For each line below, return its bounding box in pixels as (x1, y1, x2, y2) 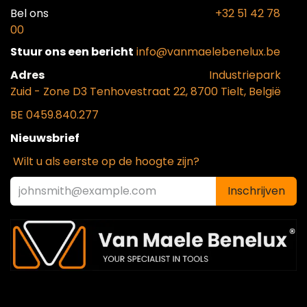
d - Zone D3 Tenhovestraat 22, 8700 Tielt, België (25, 83, 281, 99)
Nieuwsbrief (10, 130, 79, 146)
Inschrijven (228, 182, 285, 199)
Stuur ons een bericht (10, 43, 134, 60)
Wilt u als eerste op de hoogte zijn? (13, 153, 199, 169)
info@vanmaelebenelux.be (136, 43, 280, 60)
